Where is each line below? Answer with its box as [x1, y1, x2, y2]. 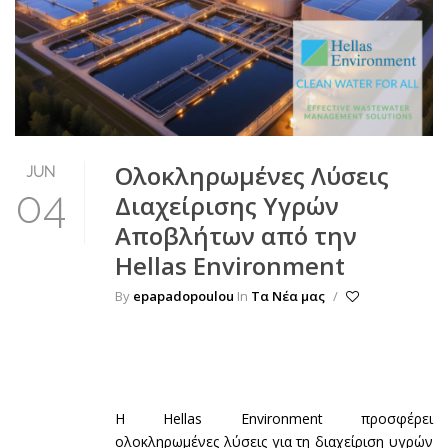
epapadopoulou [133, 287, 234, 306]
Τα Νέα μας [251, 287, 325, 306]
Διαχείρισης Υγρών [115, 189, 339, 223]
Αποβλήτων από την [115, 219, 357, 253]
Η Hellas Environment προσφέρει [115, 409, 433, 429]
